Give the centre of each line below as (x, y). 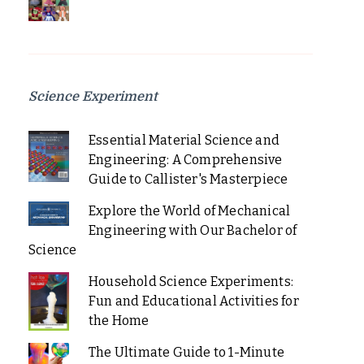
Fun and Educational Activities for (193, 301)
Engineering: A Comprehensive (185, 160)
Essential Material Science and (184, 141)
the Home (119, 321)
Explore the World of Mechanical (189, 211)
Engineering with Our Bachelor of (193, 231)
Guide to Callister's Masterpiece (188, 180)
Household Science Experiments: (191, 282)
